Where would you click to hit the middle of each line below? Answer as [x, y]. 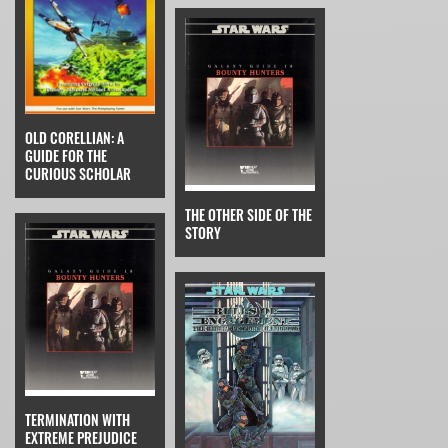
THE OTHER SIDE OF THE [248, 215]
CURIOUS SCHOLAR [78, 173]
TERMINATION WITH [77, 419]
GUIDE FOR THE [66, 155]
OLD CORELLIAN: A [74, 137]
